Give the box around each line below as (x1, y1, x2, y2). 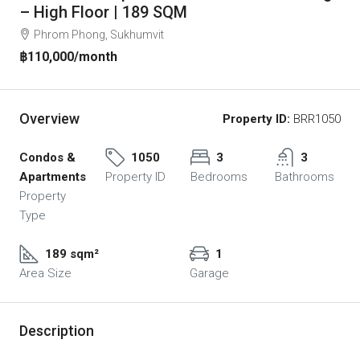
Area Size (19, 265, 72, 280)
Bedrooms (190, 169, 247, 184)
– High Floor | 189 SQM (19, 2, 187, 22)
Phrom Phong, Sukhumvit (34, 27, 164, 41)
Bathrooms (275, 169, 335, 184)
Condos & (19, 149, 76, 165)
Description (19, 321, 94, 339)
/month (74, 48, 117, 64)
